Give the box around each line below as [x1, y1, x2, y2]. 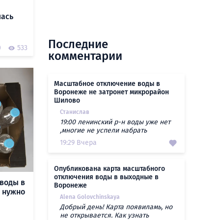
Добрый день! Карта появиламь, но [60, 203, 172, 211]
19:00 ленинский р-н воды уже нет [60, 118, 170, 126]
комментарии [48, 49, 122, 63]
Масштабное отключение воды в [54, 80, 160, 88]
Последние [48, 37, 108, 51]
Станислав [60, 109, 89, 115]
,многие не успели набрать [60, 126, 147, 135]
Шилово [54, 96, 80, 105]
